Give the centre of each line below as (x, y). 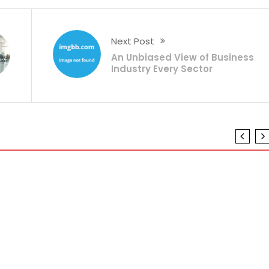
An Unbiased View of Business (183, 57)
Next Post (133, 41)
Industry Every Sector (162, 68)
